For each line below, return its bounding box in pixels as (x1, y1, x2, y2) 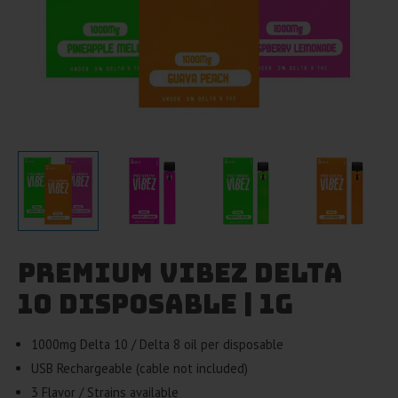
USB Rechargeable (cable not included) (30, 360, 248, 378)
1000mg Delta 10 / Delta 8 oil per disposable (30, 336, 283, 354)
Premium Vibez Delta (18, 255, 343, 291)
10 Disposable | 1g (18, 286, 293, 322)
